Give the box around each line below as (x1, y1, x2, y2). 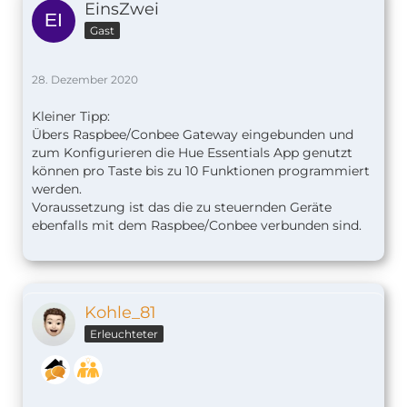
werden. (32, 180, 82, 197)
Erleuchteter (90, 326, 158, 341)
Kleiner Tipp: (32, 107, 110, 124)
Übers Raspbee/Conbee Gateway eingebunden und (32, 125, 353, 143)
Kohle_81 (84, 302, 156, 323)
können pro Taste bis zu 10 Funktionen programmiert (32, 162, 370, 179)
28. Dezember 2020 (32, 72, 138, 86)
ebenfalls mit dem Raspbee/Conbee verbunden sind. (32, 216, 362, 233)
